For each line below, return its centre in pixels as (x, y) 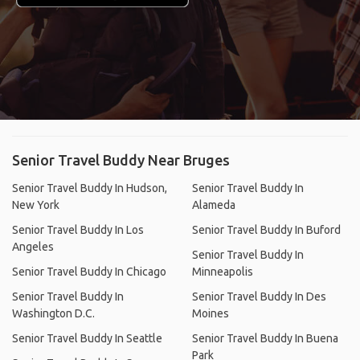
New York (36, 205)
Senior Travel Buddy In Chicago (89, 271)
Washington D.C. (53, 313)
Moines (211, 313)
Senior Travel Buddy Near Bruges (121, 160)
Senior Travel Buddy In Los (78, 229)
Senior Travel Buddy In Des (259, 296)
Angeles (33, 246)
